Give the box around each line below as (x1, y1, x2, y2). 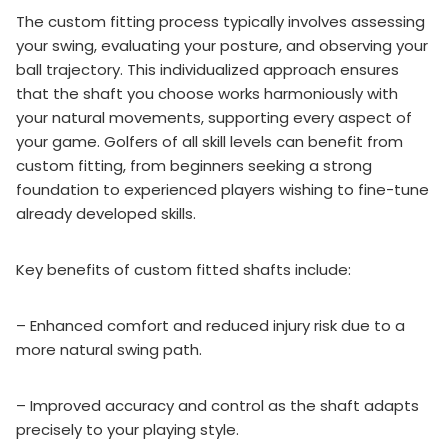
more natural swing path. (16, 338, 202, 360)
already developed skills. (16, 202, 196, 224)
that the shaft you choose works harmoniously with (16, 82, 398, 104)
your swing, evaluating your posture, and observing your (16, 34, 428, 56)
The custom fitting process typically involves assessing (16, 10, 425, 32)
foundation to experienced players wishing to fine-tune (16, 178, 429, 200)
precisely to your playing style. (16, 418, 239, 440)
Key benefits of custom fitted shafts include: (16, 258, 351, 280)
